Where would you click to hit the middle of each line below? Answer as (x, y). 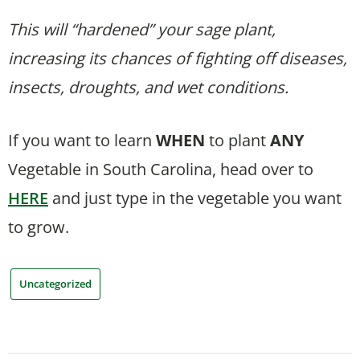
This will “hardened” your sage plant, (142, 30)
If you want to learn (82, 141)
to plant (237, 141)
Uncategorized (55, 284)
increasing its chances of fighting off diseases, (178, 59)
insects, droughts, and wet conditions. (148, 88)
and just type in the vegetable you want (195, 198)
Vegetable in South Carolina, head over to (161, 170)
